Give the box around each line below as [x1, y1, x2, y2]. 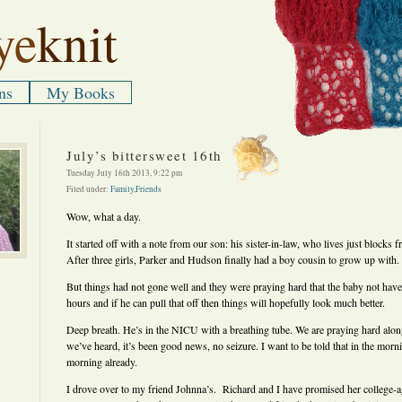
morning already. [66, 354, 137, 369]
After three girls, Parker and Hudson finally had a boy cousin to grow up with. [66, 252, 399, 267]
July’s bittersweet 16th [66, 146, 223, 164]
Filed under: [66, 183, 110, 195]
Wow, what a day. [66, 209, 141, 223]
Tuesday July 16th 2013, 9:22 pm [66, 167, 182, 179]
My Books [47, 82, 115, 103]
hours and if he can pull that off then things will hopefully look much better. [66, 295, 385, 310]
